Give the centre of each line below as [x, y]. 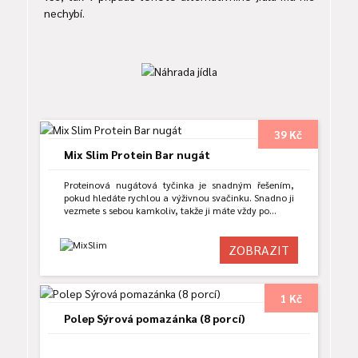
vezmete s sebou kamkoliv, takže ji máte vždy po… [170, 210]
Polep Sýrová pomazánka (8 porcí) [155, 318]
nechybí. [64, 12]
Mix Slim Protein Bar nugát [137, 154]
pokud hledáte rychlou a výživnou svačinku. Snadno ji [179, 197]
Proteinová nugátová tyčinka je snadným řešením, [179, 184]
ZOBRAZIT [259, 249]
